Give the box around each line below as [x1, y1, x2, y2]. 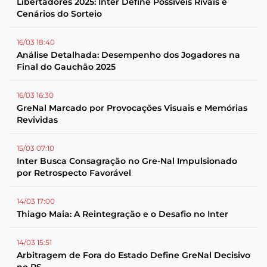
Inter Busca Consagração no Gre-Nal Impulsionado [17, 156, 237, 166]
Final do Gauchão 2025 [17, 61, 116, 72]
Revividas [17, 114, 58, 125]
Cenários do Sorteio [17, 8, 102, 19]
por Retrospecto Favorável [17, 167, 131, 178]
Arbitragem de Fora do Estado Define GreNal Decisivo [17, 250, 250, 260]
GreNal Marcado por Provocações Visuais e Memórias [17, 103, 247, 113]
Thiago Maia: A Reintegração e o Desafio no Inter [17, 209, 228, 219]
